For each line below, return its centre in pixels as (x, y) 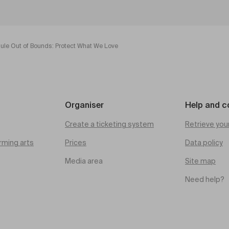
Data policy (204, 143)
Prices (76, 143)
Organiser (84, 106)
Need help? (205, 180)
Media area (84, 162)
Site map (200, 162)
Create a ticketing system (109, 125)
